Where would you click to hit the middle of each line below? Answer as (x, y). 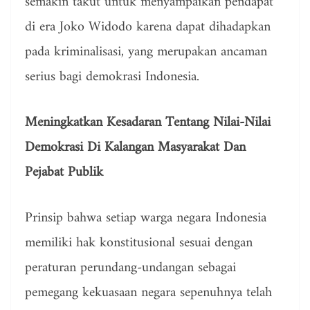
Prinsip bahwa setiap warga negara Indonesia (146, 219)
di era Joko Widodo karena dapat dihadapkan (148, 28)
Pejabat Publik (64, 173)
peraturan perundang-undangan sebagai (130, 268)
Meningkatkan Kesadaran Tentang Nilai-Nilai (148, 123)
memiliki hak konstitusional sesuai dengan (139, 244)
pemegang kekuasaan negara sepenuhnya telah (148, 293)
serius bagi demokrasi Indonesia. (112, 77)
